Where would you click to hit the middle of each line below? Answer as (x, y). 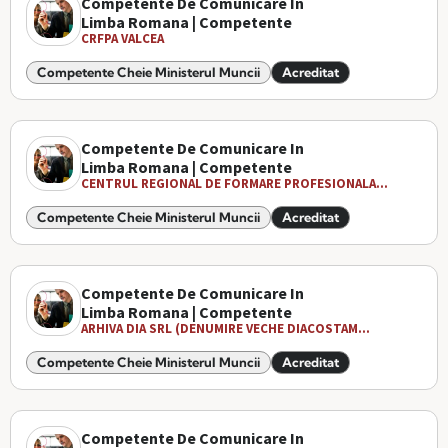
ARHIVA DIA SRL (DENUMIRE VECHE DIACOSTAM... (225, 328)
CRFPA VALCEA (122, 38)
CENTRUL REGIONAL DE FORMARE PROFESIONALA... (234, 183)
